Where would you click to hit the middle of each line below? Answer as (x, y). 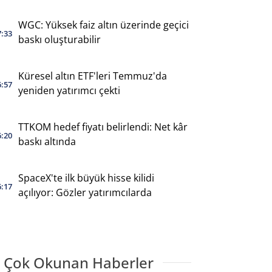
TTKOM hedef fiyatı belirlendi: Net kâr (103, 127)
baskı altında (47, 141)
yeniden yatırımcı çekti (69, 90)
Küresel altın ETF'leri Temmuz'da (92, 76)
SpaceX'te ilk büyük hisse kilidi (86, 178)
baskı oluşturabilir (59, 39)
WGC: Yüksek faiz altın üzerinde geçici (103, 25)
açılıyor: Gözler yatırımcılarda (85, 192)
